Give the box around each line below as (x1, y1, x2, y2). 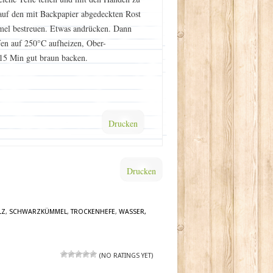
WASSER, (119, 208, 146, 216)
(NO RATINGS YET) (97, 252, 153, 260)
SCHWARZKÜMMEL (9, 208, 67, 216)
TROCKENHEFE (71, 208, 115, 216)
